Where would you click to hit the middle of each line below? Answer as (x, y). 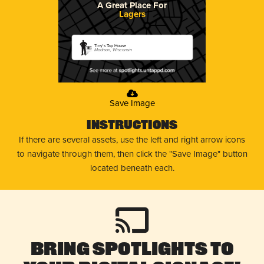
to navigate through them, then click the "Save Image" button (132, 154)
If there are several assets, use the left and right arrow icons (132, 139)
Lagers (132, 14)
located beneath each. (132, 168)
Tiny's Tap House (110, 45)
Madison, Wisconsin (113, 49)
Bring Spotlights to (132, 250)
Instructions (132, 126)
